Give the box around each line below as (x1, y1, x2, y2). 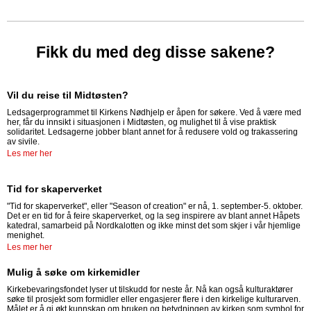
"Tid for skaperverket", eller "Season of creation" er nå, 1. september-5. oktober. (7, 201, 303, 211)
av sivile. (7, 137, 42, 146)
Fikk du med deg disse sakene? (36, 43, 275, 61)
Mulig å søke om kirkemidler (7, 267, 140, 278)
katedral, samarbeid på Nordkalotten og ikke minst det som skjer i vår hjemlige (7, 221, 301, 230)
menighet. (7, 230, 44, 240)
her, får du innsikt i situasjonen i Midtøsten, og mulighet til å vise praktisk (7, 117, 276, 127)
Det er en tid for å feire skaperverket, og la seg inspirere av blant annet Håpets (7, 211, 300, 221)
